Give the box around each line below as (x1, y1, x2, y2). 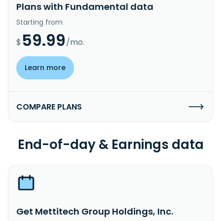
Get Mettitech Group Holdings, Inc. (16, 205, 173, 218)
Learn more (25, 62, 66, 73)
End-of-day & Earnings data (17, 135, 204, 153)
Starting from (16, 17, 63, 27)
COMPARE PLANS (16, 101, 82, 112)
